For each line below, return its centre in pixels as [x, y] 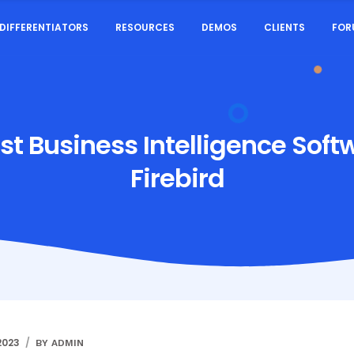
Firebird [177, 178]
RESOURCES [145, 27]
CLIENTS [284, 27]
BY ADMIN [59, 343]
